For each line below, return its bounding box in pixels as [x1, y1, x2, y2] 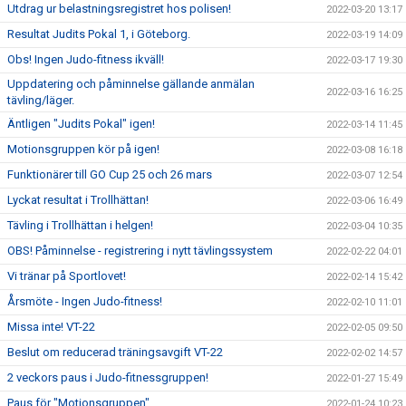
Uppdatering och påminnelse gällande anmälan [7, 76, 255, 91]
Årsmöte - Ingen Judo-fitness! [7, 294, 162, 308]
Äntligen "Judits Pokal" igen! [7, 116, 155, 130]
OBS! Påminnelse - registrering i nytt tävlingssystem [7, 243, 273, 257]
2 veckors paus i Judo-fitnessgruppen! [7, 370, 208, 384]
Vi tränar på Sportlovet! [7, 268, 126, 283]
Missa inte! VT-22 [7, 319, 95, 333]
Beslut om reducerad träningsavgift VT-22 [7, 344, 223, 359]
